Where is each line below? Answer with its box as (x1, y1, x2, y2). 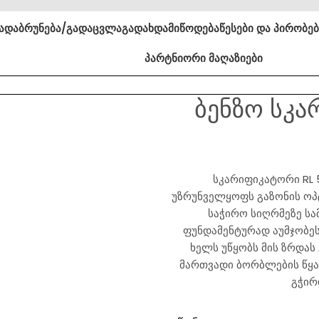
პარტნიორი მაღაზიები (144, 51, 263, 66)
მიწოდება (168, 21, 220, 36)
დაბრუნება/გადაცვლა (4, 21, 122, 36)
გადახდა (122, 21, 169, 36)
